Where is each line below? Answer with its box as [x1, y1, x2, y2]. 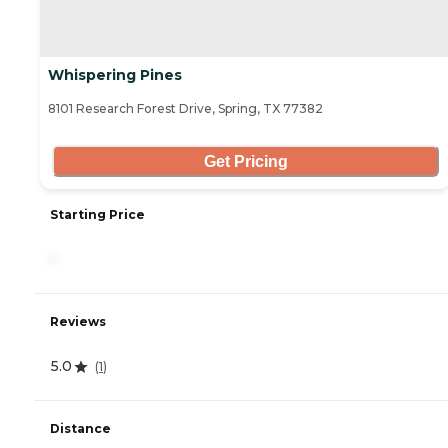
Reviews [50, 314, 106, 330]
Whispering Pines [48, 66, 182, 85]
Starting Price [50, 207, 145, 223]
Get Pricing [203, 152, 288, 170]
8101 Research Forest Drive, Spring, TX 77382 [48, 101, 323, 117]
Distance [50, 421, 111, 437]
